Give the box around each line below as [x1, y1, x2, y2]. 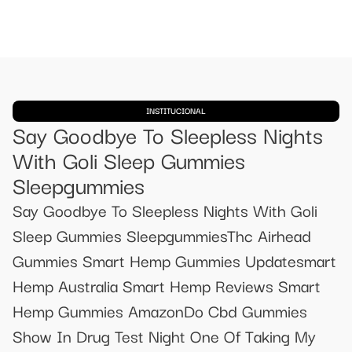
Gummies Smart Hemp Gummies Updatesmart [13, 247, 336, 273]
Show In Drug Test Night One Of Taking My [13, 323, 316, 348]
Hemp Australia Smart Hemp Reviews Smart [13, 273, 321, 298]
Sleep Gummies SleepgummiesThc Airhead [13, 222, 311, 247]
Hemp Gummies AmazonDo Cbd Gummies [13, 298, 307, 323]
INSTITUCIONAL [146, 104, 206, 117]
